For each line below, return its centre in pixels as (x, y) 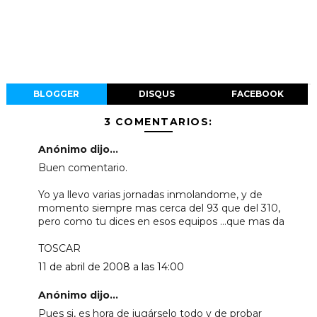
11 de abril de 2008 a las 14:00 (111, 266)
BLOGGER (57, 93)
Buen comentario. (82, 167)
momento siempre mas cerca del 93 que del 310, (159, 208)
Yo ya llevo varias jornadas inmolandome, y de (150, 194)
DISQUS (157, 93)
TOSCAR (59, 248)
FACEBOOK (257, 93)
